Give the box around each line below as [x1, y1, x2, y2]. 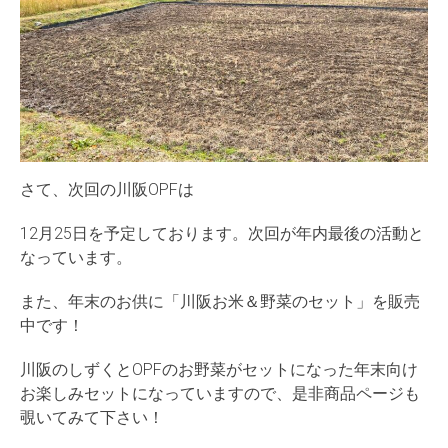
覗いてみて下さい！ [20, 407, 164, 427]
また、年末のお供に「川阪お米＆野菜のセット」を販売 [20, 291, 420, 311]
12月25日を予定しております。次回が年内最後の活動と [20, 223, 424, 243]
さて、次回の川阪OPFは [20, 179, 194, 199]
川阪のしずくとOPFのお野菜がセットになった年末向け [20, 359, 418, 379]
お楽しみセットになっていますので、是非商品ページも [20, 383, 420, 403]
